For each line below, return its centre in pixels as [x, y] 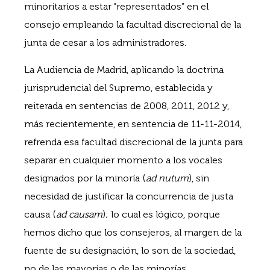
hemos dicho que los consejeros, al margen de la [133, 232]
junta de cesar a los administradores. [105, 43]
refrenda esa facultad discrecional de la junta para [133, 142]
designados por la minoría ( [85, 178]
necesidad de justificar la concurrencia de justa [129, 196]
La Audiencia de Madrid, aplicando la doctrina [124, 69]
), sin [199, 178]
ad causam [79, 214]
